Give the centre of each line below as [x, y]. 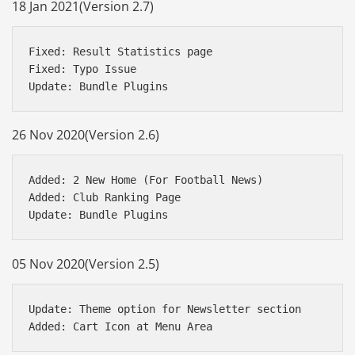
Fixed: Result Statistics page [120, 52]
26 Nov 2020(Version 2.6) [86, 135]
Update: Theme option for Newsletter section [165, 309]
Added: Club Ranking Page [105, 198]
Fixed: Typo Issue [82, 69]
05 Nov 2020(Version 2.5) [86, 263]
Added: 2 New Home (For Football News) [146, 180]
